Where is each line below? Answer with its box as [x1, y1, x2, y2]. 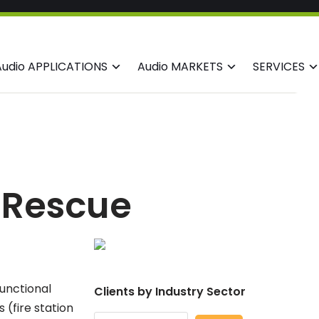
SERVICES [253, 58, 305, 75]
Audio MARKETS [137, 58, 223, 75]
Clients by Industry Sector [94, 283, 246, 300]
